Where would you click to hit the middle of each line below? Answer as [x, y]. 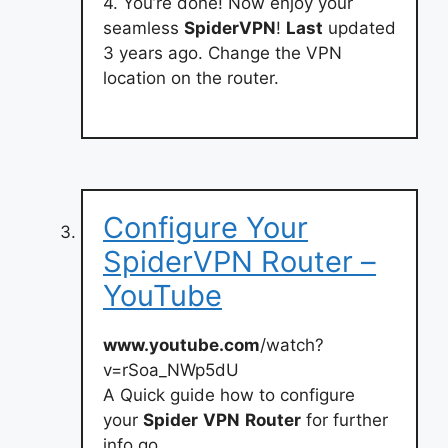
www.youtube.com [181, 344]
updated [359, 28]
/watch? [292, 344]
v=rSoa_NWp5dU [171, 369]
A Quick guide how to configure [229, 394]
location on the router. [191, 78]
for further [344, 419]
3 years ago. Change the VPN [222, 53]
